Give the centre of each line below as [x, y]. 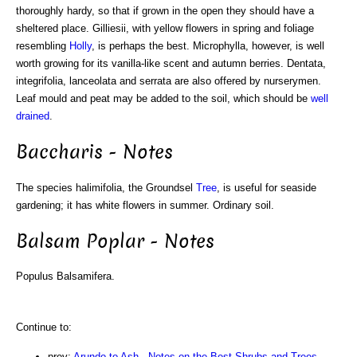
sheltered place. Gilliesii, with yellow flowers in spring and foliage [165, 28]
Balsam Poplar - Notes [115, 241]
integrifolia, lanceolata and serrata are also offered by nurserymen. [169, 80]
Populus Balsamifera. [65, 277]
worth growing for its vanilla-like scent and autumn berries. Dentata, [171, 63]
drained [33, 116]
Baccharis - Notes [94, 152]
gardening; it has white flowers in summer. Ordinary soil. [145, 205]
